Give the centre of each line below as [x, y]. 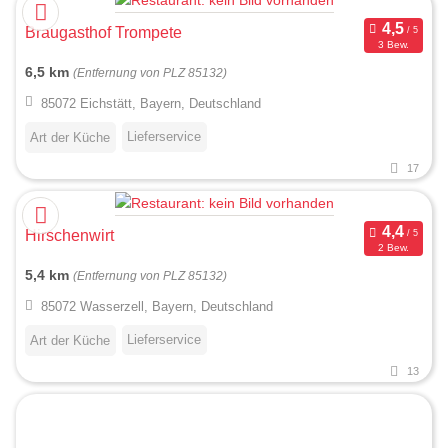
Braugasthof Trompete [103, 32]
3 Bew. [393, 45]
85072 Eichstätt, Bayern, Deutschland [150, 103]
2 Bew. [393, 248]
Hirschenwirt [69, 235]
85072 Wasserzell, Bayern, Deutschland [156, 307]
